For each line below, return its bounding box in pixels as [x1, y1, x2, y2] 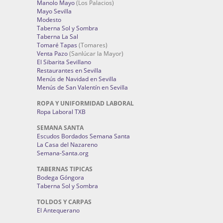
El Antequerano [37, 206, 80, 215]
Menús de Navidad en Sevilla [37, 75, 116, 83]
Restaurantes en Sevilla [37, 66, 102, 75]
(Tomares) [77, 41, 108, 49]
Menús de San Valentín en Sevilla [37, 83, 128, 92]
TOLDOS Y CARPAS [37, 198, 92, 206]
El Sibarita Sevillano [37, 58, 91, 66]
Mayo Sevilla [37, 7, 72, 15]
